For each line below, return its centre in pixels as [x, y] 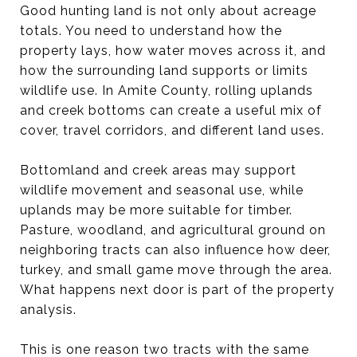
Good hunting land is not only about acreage [168, 10]
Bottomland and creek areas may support [158, 170]
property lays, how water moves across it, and [173, 50]
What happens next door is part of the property [177, 289]
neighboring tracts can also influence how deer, [175, 249]
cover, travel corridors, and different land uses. [172, 130]
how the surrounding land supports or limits [164, 70]
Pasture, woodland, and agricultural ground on [173, 229]
